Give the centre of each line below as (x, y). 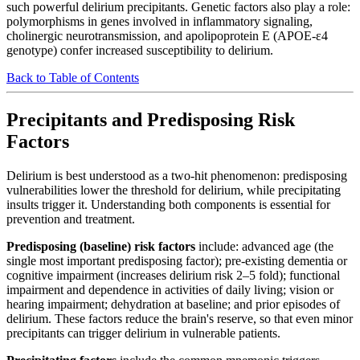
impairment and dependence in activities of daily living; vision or (170, 289)
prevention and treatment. (71, 219)
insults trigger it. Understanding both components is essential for (168, 204)
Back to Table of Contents (73, 77)
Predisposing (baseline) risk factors (101, 246)
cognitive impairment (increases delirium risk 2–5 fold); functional (173, 275)
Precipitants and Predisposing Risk (151, 119)
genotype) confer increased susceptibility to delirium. (140, 50)
